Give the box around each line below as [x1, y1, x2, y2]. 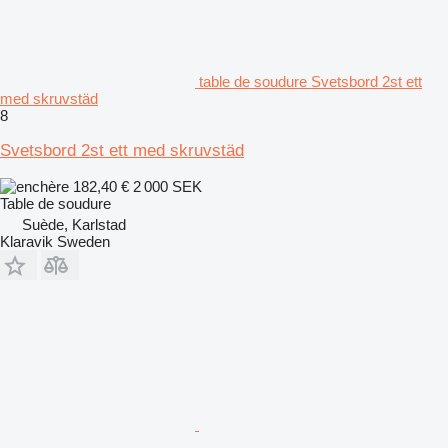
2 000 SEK [133, 177, 202, 195]
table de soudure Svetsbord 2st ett [199, 72, 422, 90]
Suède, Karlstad [22, 215, 126, 233]
